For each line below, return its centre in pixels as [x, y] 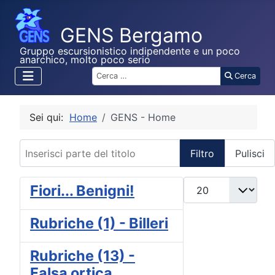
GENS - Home [143, 117]
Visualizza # [211, 184]
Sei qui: [49, 117]
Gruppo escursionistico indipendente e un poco [130, 51]
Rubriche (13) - [83, 256]
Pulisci [250, 153]
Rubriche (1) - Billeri [99, 223]
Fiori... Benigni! [82, 191]
